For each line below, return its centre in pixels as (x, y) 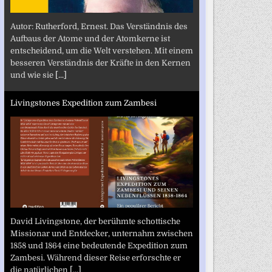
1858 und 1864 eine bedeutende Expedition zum (99, 245)
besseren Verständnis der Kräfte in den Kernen (100, 63)
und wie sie (32, 75)
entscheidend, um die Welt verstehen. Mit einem (101, 50)
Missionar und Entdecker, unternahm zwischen (101, 233)
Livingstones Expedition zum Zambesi (83, 103)
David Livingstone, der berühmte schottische (95, 221)
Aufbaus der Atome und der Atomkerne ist (90, 38)
